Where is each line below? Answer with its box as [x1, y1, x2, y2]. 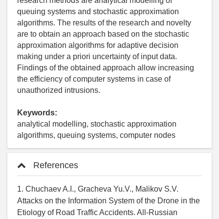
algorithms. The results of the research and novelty [17, 18, 191, 27]
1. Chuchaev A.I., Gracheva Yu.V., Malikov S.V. [17, 184, 178, 193]
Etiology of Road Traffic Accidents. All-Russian [17, 208, 177, 217]
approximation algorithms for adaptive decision [17, 41, 178, 49]
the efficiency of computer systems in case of [17, 74, 171, 83]
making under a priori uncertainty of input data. [17, 52, 177, 61]
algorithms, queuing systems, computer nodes [17, 131, 175, 139]
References [31, 160, 78, 170]
